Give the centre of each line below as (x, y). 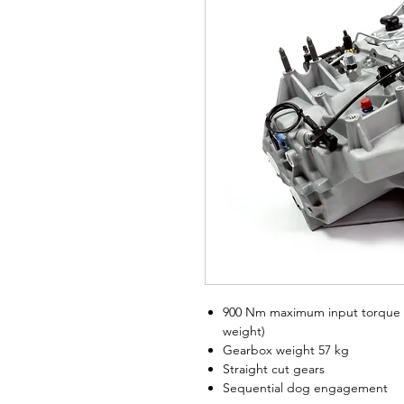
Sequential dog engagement (305, 388)
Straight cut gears (274, 369)
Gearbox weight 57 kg (286, 350)
